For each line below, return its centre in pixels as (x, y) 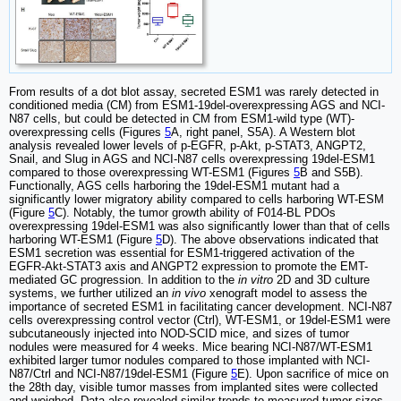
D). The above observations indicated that (270, 240)
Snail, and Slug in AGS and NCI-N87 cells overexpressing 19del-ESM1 (192, 159)
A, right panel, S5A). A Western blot (263, 132)
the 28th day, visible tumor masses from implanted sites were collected (193, 388)
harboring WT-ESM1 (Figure (82, 240)
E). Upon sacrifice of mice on (313, 374)
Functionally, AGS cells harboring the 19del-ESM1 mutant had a (174, 186)
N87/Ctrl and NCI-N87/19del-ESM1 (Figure (120, 374)
